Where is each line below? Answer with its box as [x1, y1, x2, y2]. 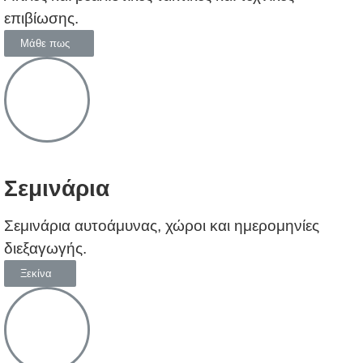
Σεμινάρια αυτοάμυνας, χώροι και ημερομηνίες [4, 216, 319, 234]
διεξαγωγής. [4, 239, 87, 257]
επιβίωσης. [4, 9, 79, 27]
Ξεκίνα [20, 267, 52, 280]
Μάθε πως [20, 36, 70, 49]
